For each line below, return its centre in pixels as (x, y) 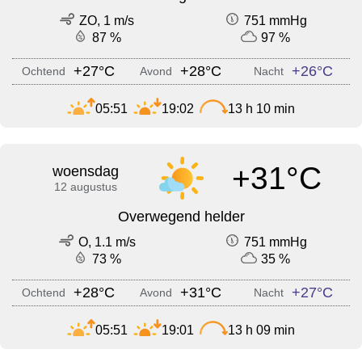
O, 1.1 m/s (107, 242)
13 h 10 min (261, 108)
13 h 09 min (261, 330)
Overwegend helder (181, 217)
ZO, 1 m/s (107, 21)
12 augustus (85, 187)
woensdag (85, 172)
